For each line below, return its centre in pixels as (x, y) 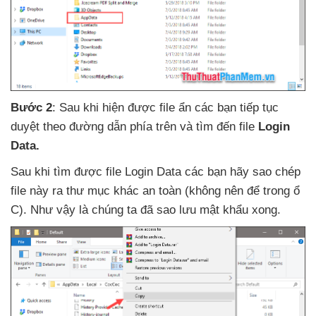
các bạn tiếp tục (237, 108)
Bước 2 (31, 108)
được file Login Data (129, 172)
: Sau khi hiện (90, 108)
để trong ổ (273, 191)
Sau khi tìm (42, 172)
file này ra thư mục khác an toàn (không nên (129, 191)
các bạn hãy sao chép (243, 172)
